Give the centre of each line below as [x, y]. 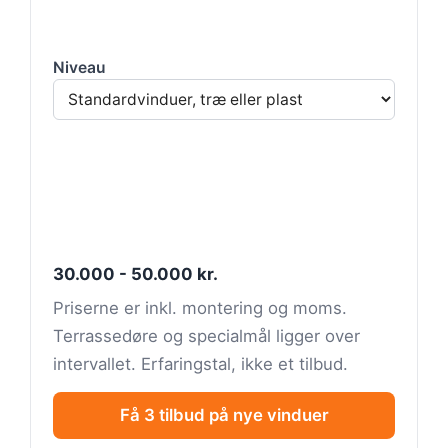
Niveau [79, 67]
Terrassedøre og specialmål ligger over [206, 335]
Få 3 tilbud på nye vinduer [224, 414]
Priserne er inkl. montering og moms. [200, 307]
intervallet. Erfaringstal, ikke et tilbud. [200, 363]
